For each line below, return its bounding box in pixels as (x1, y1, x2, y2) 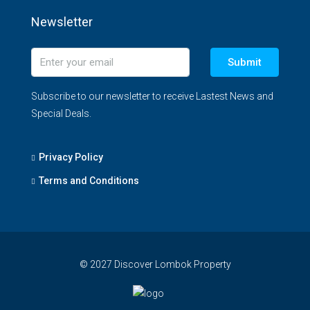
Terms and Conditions (39, 174, 139, 186)
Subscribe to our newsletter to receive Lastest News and (31, 90, 273, 102)
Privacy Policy (39, 151, 103, 163)
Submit (227, 55, 262, 69)
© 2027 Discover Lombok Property (79, 258, 231, 270)
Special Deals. (31, 107, 91, 119)
